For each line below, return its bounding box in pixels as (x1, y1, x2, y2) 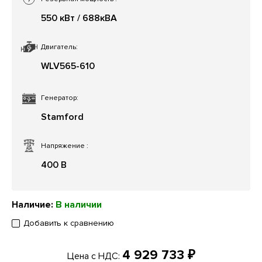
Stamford (41, 111, 84, 123)
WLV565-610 (41, 60, 95, 73)
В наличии (56, 199, 102, 211)
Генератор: (41, 94, 78, 103)
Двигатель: (41, 43, 78, 52)
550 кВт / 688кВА (41, 12, 117, 25)
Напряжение (41, 142, 87, 151)
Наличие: (12, 199, 56, 211)
